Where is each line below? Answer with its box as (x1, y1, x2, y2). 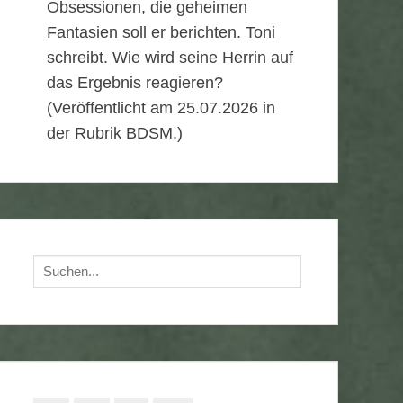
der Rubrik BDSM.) (47, 124, 183, 142)
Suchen (32, 257, 77, 273)
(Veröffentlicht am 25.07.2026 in (47, 99, 275, 117)
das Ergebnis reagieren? (47, 74, 223, 92)
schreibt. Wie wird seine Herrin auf (47, 49, 293, 67)
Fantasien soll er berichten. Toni (47, 23, 275, 41)
